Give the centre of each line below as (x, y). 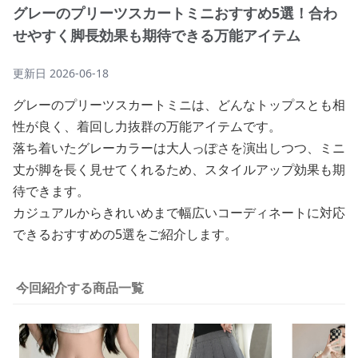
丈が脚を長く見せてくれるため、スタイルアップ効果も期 (179, 169)
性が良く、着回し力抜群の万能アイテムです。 (147, 126)
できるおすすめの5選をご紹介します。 (125, 234)
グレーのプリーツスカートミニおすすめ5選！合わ (175, 13)
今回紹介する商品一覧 (80, 288)
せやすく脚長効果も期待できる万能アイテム (157, 35)
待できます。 (51, 191)
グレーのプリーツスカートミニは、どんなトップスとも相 (179, 105)
